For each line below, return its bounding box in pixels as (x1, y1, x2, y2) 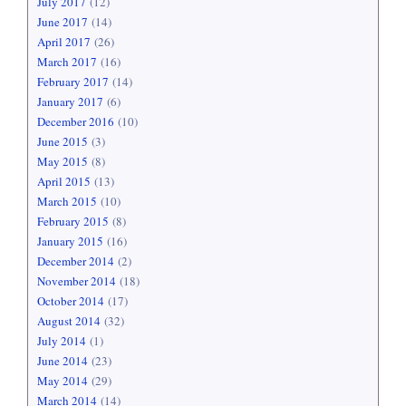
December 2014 (37, 253, 114, 270)
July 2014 (37, 333, 86, 350)
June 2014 (37, 353, 88, 370)
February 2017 (37, 73, 109, 91)
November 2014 (37, 273, 116, 290)
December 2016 (37, 113, 114, 130)
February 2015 (37, 213, 109, 230)
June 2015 (37, 133, 88, 150)
